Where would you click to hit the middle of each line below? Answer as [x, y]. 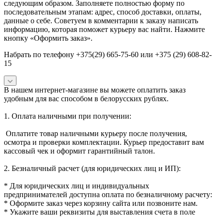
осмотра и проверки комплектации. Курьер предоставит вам [104, 142]
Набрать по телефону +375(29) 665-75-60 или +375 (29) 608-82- [108, 54]
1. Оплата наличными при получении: [68, 116]
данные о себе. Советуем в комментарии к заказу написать [101, 20]
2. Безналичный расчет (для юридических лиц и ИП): [92, 168]
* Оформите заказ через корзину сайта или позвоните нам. [101, 203]
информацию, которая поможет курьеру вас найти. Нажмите [104, 29]
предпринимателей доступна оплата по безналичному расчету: [108, 194]
